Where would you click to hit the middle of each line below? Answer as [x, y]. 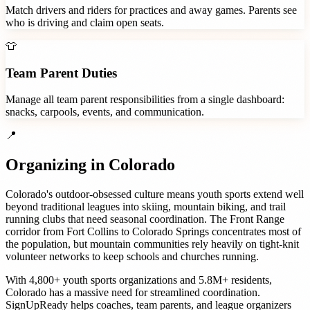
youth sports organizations [120, 280]
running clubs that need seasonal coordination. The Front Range [145, 219]
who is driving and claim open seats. [85, 22]
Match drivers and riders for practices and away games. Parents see [151, 10]
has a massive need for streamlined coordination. [153, 293]
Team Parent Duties [61, 73]
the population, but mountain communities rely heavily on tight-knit [152, 244]
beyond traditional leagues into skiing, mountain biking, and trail [146, 207]
